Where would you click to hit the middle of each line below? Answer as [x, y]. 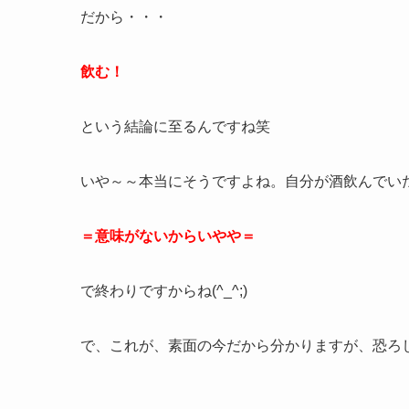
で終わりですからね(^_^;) [164, 291]
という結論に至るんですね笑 [175, 127]
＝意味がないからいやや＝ [168, 236]
